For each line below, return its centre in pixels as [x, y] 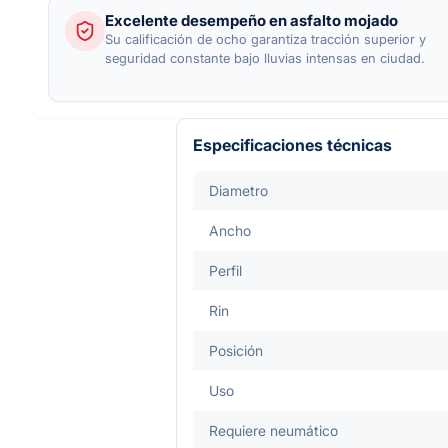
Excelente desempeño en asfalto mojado [251, 20]
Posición [236, 350]
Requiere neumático [273, 430]
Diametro [238, 190]
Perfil [225, 270]
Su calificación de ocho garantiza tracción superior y [265, 38]
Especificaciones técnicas [292, 144]
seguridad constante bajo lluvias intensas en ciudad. [265, 57]
